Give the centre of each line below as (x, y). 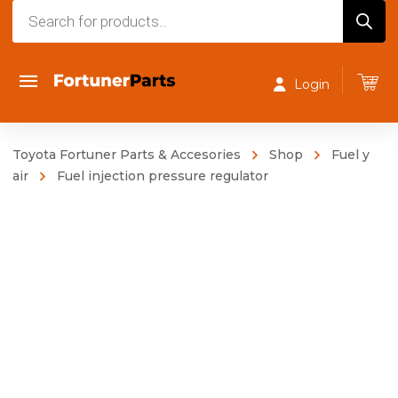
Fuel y (350, 155)
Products (45, 11)
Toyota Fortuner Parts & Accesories (127, 155)
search (35, 36)
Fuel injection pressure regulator (163, 176)
